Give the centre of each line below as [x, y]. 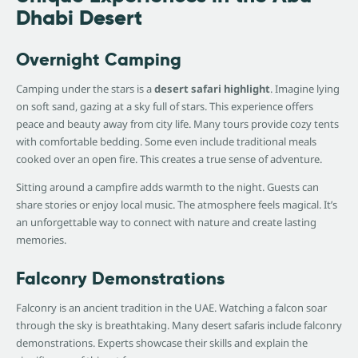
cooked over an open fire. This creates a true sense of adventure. [169, 159]
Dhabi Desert [79, 18]
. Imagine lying [305, 89]
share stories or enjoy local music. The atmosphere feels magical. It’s [177, 205]
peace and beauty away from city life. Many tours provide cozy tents [177, 124]
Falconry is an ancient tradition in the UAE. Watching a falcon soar [171, 308]
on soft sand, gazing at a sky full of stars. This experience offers [165, 107]
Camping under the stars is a [85, 89]
